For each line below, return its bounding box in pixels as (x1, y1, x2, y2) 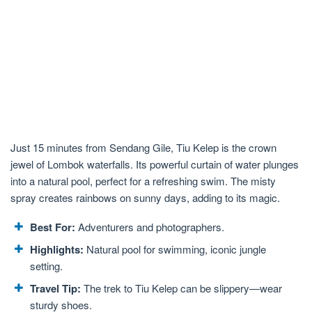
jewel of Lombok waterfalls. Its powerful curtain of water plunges (10, 156, 299, 171)
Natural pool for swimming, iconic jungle (84, 241, 266, 256)
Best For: (30, 219, 75, 235)
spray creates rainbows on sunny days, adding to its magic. (10, 189, 280, 205)
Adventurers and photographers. (75, 219, 224, 234)
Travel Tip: (30, 280, 81, 296)
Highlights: (30, 241, 84, 257)
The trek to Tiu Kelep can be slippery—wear (81, 280, 282, 295)
